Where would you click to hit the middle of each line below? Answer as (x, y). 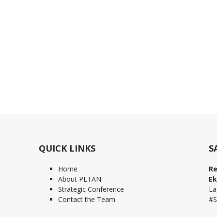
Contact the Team (87, 200)
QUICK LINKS (67, 148)
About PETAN (80, 179)
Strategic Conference (91, 189)
